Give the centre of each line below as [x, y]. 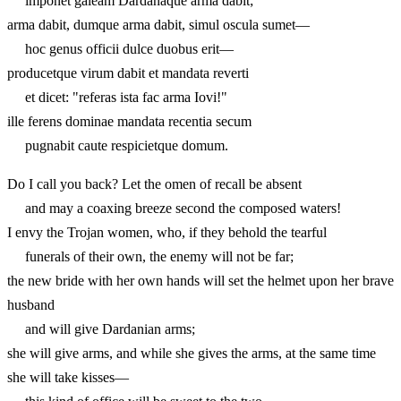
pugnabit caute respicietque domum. [118, 145]
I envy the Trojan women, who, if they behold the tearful [167, 232]
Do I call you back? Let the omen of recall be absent [154, 183]
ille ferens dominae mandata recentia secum [129, 121]
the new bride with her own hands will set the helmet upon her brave [200, 280]
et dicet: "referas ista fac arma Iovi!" [117, 97]
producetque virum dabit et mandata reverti [128, 73]
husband [31, 304]
